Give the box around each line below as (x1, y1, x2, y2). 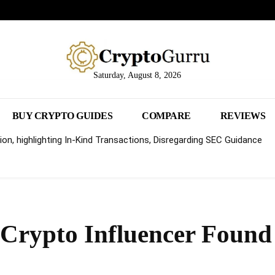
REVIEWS (220, 110, 266, 122)
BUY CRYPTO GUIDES (12, 110, 113, 122)
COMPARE (142, 110, 191, 122)
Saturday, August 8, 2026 (93, 71, 182, 80)
